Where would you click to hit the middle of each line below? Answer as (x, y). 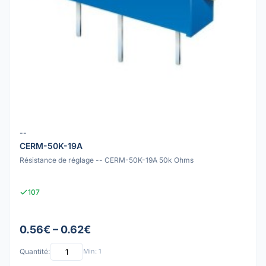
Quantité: (35, 252)
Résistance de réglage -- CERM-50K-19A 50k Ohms (107, 160)
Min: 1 (92, 251)
